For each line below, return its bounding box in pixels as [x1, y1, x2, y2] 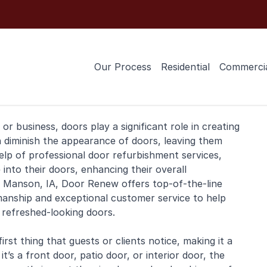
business [16, 120, 55, 132]
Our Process [94, 61, 151, 73]
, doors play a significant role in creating [55, 120, 240, 132]
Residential [161, 61, 210, 73]
